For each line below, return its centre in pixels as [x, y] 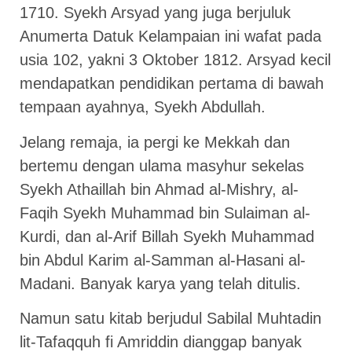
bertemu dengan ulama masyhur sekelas [162, 165]
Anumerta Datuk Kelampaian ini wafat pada [170, 37]
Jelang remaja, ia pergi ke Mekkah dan [155, 142]
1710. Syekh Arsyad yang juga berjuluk [155, 13]
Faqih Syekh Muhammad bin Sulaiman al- [165, 213]
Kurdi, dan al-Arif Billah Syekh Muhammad [167, 236]
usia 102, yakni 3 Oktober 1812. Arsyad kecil [175, 60]
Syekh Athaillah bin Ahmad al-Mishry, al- [159, 189]
